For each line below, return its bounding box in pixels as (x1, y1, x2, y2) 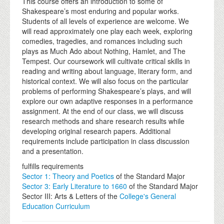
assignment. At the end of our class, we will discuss (22, 105, 183, 116)
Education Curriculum (22, 200, 90, 211)
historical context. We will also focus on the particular (22, 75, 188, 86)
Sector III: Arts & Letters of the (22, 190, 119, 201)
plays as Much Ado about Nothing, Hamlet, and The (22, 45, 185, 56)
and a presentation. (22, 145, 83, 156)
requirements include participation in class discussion (22, 135, 189, 146)
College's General (119, 190, 176, 201)
